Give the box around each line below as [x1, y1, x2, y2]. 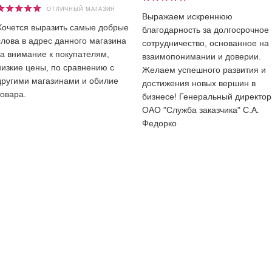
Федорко [142, 118, 177, 128]
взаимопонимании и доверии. [142, 52, 261, 61]
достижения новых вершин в [142, 78, 256, 88]
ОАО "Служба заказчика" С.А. [142, 105, 259, 115]
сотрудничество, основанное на [142, 38, 269, 48]
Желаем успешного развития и [142, 65, 266, 75]
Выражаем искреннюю [142, 12, 233, 21]
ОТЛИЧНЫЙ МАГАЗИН [47, 6, 115, 12]
